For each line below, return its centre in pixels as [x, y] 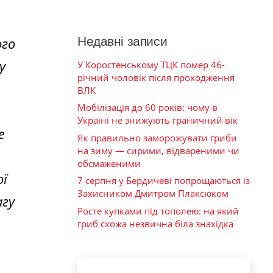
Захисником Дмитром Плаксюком [153, 193]
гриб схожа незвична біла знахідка [155, 223]
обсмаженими [109, 163]
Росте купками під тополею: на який [158, 211]
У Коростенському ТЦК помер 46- [151, 64]
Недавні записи [122, 41]
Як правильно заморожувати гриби [157, 137]
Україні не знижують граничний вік [158, 120]
